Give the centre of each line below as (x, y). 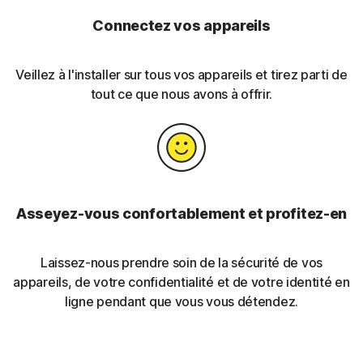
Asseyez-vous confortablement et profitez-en (181, 214)
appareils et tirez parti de (272, 75)
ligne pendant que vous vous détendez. (181, 302)
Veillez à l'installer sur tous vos (107, 75)
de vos (302, 263)
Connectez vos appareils (181, 26)
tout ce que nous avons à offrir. (181, 94)
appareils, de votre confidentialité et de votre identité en (181, 282)
